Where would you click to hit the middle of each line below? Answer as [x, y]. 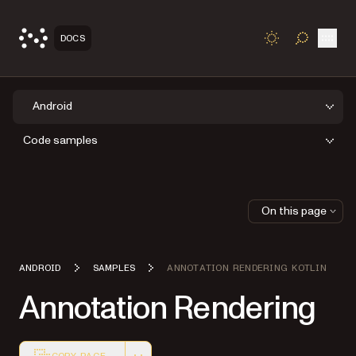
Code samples [60, 141]
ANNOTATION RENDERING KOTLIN [247, 267]
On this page [294, 211]
